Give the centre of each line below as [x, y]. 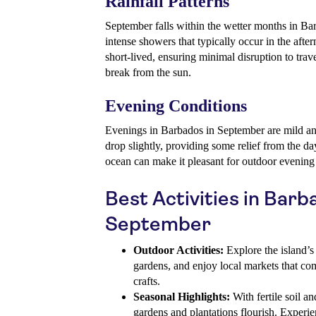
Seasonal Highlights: [182, 297]
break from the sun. [148, 73]
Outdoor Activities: [178, 250]
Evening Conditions [176, 106]
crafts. [147, 281]
